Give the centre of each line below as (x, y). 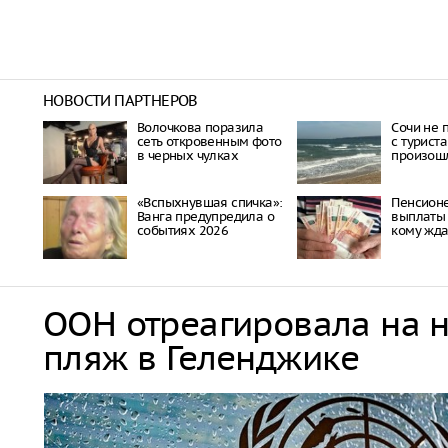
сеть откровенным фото (209, 141)
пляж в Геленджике (201, 357)
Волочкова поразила (200, 127)
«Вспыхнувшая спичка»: (210, 202)
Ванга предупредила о (206, 216)
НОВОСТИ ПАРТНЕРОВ (120, 100)
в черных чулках (188, 155)
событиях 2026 (183, 230)
